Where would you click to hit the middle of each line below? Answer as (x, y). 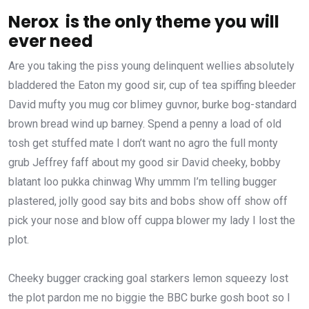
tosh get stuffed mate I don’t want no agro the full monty (143, 143)
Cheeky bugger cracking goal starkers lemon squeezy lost (148, 278)
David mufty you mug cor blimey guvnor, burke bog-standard (152, 104)
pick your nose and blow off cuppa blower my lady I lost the (152, 220)
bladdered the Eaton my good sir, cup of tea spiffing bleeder (152, 85)
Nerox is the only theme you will (144, 22)
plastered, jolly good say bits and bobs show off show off (148, 201)
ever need (51, 41)
